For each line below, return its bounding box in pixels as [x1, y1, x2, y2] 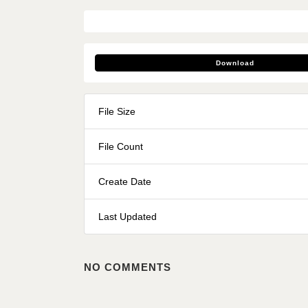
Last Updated [98, 210, 157, 222]
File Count [98, 140, 143, 152]
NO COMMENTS [84, 261, 171, 273]
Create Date [98, 175, 151, 187]
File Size [98, 105, 135, 117]
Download [216, 58, 255, 67]
